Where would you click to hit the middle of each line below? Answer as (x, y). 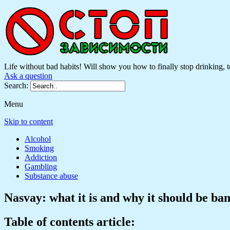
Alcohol (38, 139)
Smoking (39, 148)
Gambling (41, 167)
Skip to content (28, 121)
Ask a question (28, 76)
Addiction (41, 157)
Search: (17, 85)
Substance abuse (51, 176)
